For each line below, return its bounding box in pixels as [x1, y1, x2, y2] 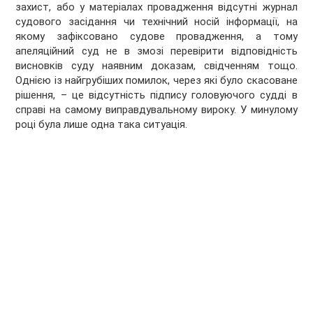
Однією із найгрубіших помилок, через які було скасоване [15, 74, 298, 87]
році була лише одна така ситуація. [15, 118, 188, 131]
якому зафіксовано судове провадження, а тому [15, 30, 298, 43]
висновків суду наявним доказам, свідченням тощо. [15, 59, 298, 73]
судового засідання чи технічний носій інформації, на [15, 15, 298, 29]
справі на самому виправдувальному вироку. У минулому [15, 103, 298, 117]
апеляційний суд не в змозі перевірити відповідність [15, 45, 298, 58]
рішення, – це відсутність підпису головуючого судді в [15, 89, 298, 102]
